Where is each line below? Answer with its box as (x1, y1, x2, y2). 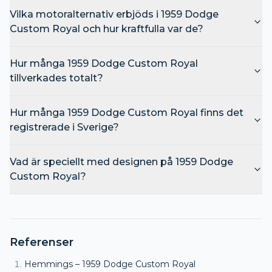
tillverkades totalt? (10, 72, 103, 84)
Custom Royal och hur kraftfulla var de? (10, 22, 203, 35)
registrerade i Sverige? (10, 121, 119, 133)
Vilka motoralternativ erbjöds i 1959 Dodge (10, 8, 219, 20)
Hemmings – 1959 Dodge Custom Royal (24, 258, 195, 270)
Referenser (10, 235, 73, 249)
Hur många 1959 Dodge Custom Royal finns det (10, 106, 243, 118)
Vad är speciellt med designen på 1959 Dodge (10, 155, 233, 168)
